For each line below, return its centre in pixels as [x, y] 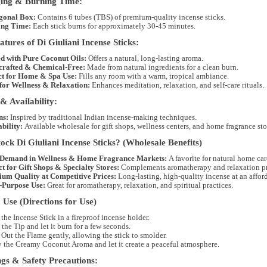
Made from [104, 67]
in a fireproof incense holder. [103, 218]
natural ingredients [154, 67]
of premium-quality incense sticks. [169, 17]
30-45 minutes [170, 26]
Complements [143, 167]
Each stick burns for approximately [89, 26]
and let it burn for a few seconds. [77, 226]
